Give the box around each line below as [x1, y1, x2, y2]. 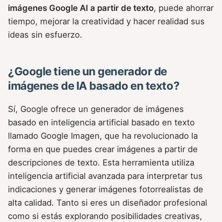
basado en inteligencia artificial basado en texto [8, 117, 195, 128]
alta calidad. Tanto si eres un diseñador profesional [8, 198, 207, 208]
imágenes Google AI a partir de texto [8, 3, 154, 13]
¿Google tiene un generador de [8, 64, 167, 78]
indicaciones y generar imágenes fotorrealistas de [8, 184, 203, 195]
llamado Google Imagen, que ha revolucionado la [8, 131, 198, 141]
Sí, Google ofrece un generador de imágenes [8, 104, 184, 114]
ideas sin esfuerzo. [8, 30, 82, 40]
